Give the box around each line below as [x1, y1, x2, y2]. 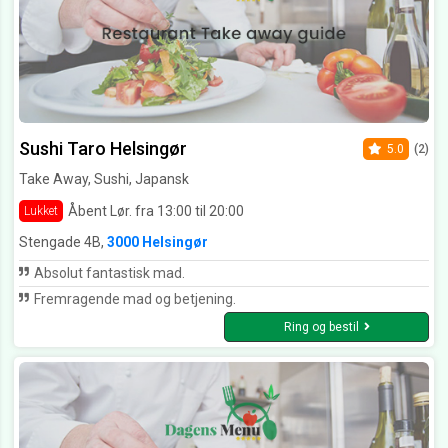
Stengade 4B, [19, 234, 107, 251]
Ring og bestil [283, 320, 359, 335]
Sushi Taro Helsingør [19, 138, 187, 160]
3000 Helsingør [107, 234, 208, 251]
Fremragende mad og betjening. [31, 291, 236, 308]
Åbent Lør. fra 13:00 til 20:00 [68, 202, 244, 219]
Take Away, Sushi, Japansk [19, 171, 189, 188]
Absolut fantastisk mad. [31, 265, 185, 282]
